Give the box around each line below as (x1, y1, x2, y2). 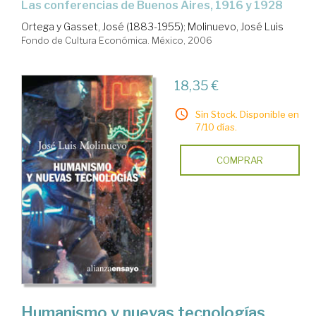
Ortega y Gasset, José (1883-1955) (21, 20, 183, 32)
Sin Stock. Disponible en (195, 108, 299, 120)
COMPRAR (216, 154, 263, 166)
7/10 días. (195, 121, 237, 133)
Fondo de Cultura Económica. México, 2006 (21, 34, 212, 46)
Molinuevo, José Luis (188, 20, 284, 32)
